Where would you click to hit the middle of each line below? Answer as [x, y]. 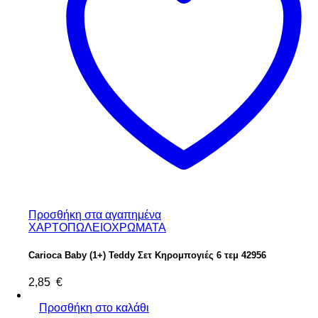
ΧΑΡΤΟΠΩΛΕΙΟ [70, 227]
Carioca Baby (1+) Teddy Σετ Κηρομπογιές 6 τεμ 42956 [147, 255]
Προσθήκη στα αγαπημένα [95, 214]
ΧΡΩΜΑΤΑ [139, 227]
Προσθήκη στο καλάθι [94, 307]
